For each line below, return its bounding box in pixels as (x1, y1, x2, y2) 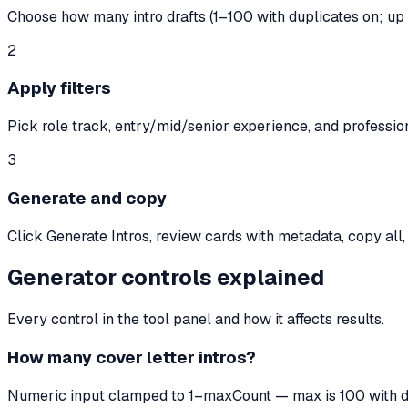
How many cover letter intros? (7, 346, 256, 370)
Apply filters (7, 76, 111, 100)
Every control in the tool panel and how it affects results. (7, 310, 384, 330)
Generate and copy (7, 186, 167, 209)
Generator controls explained (7, 263, 324, 292)
